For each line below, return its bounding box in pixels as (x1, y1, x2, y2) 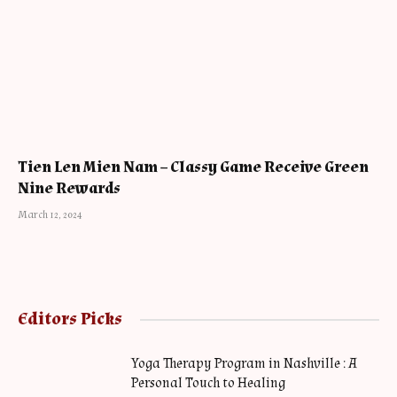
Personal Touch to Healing (131, 374, 285, 393)
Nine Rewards (18, 178, 121, 199)
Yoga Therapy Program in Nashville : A (131, 354, 357, 374)
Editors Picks (18, 307, 122, 331)
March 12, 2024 (18, 208, 82, 222)
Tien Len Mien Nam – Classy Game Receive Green (18, 157, 369, 178)
